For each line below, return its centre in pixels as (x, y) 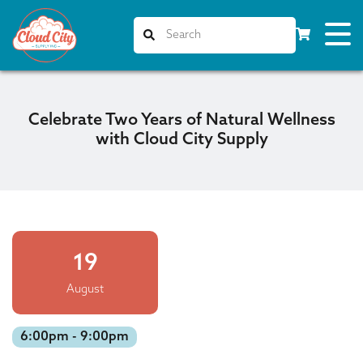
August (85, 290)
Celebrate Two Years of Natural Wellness (181, 121)
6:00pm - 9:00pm (75, 337)
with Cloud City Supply (181, 140)
